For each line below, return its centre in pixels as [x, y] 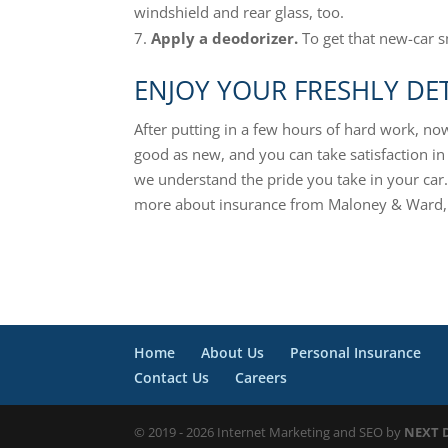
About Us [233, 352]
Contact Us [172, 377]
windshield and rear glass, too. [239, 12]
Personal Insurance [356, 352]
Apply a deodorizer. [225, 38]
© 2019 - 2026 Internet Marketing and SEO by [269, 432]
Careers [261, 377]
